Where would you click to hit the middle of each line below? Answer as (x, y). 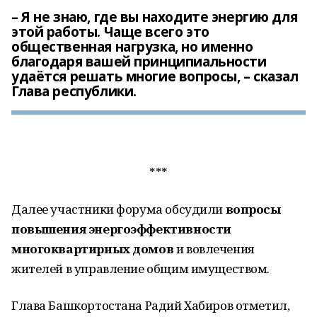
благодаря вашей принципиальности (139, 62)
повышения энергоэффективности (121, 229)
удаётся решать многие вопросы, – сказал (155, 76)
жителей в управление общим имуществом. (141, 269)
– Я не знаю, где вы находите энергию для (155, 17)
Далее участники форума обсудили (119, 209)
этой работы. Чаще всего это (110, 32)
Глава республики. (74, 91)
